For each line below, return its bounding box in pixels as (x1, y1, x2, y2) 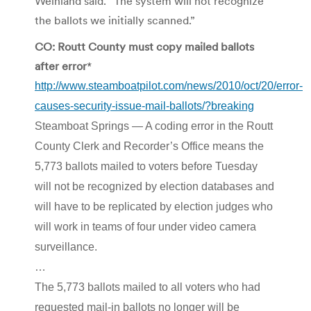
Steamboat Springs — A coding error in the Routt (35, 119, 273, 132)
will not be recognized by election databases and (35, 180, 274, 192)
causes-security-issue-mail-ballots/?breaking (35, 99, 254, 112)
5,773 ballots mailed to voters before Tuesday (35, 160, 258, 172)
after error (35, 58, 87, 73)
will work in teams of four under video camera (35, 220, 256, 233)
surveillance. (35, 240, 97, 253)
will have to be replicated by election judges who (35, 200, 273, 212)
